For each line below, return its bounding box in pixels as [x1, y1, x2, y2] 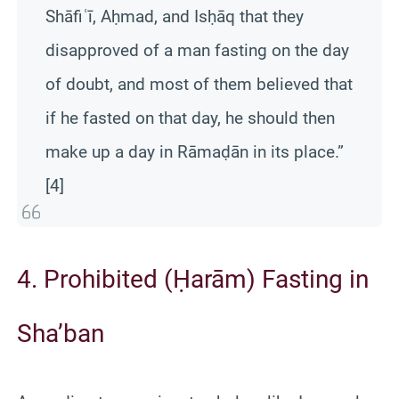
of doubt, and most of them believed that [45, 73, 353, 94]
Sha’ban [17, 318, 104, 348]
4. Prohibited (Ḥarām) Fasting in [17, 264, 369, 294]
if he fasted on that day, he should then [45, 107, 335, 128]
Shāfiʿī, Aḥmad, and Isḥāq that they [45, 5, 304, 27]
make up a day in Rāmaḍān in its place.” [45, 141, 344, 162]
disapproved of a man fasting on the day [45, 39, 349, 61]
